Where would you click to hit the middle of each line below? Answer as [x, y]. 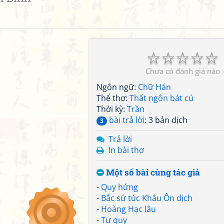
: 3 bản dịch [166, 120]
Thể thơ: [113, 98]
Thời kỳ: [112, 109]
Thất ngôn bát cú [161, 98]
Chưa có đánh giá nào [182, 71]
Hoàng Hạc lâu [128, 209]
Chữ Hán [154, 87]
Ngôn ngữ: [117, 87]
